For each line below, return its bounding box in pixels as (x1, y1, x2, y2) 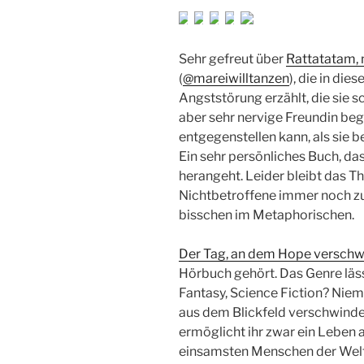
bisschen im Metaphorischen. (179, 207, 354, 223)
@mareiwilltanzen (183, 71, 289, 87)
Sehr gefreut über (179, 51, 286, 67)
